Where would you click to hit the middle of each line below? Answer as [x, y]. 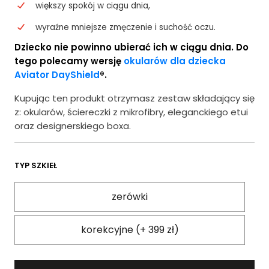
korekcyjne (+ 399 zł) [130, 230]
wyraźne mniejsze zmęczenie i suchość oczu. [125, 27]
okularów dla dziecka [175, 61]
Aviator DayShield [57, 75]
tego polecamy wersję [69, 61]
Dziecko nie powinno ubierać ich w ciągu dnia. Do [131, 47]
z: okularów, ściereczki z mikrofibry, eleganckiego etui [131, 112]
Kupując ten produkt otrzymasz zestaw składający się [134, 98]
